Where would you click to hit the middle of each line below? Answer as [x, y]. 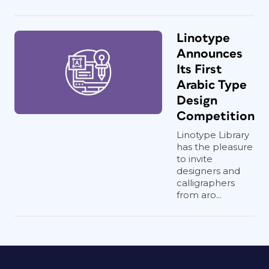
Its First [199, 69]
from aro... [199, 195]
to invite [195, 159]
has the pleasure [215, 147]
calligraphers [206, 183]
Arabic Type [212, 85]
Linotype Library [213, 135]
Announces [210, 54]
